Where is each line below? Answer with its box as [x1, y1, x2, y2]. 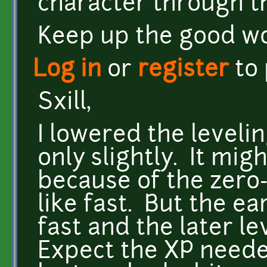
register [138, 58, 229, 82]
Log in [33, 58, 101, 82]
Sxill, [38, 91, 91, 115]
